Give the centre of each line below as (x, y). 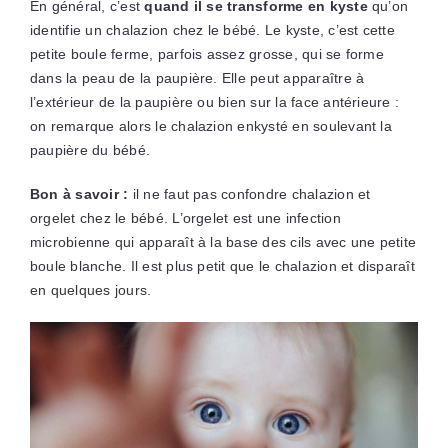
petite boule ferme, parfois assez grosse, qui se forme (206, 53)
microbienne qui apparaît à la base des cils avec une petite (223, 241)
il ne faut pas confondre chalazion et (249, 193)
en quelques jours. (90, 289)
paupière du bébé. (90, 149)
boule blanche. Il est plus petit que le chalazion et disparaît (222, 265)
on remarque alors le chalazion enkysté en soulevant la (210, 125)
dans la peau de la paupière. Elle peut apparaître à (197, 77)
